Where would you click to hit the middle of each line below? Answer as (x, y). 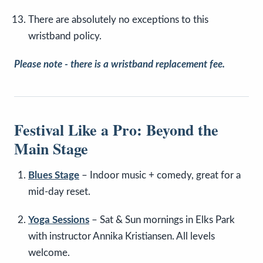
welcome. (49, 253)
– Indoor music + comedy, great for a (160, 176)
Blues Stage (54, 176)
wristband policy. (65, 36)
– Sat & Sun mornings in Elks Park (162, 220)
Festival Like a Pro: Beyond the (116, 130)
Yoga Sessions (59, 220)
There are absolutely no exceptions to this (118, 20)
